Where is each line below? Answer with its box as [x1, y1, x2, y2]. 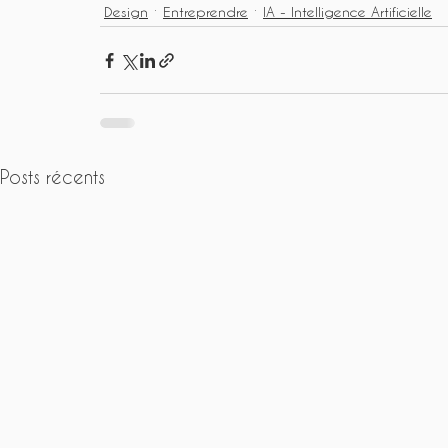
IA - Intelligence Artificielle [263, 2, 432, 20]
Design [104, 2, 148, 20]
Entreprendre [163, 2, 248, 20]
